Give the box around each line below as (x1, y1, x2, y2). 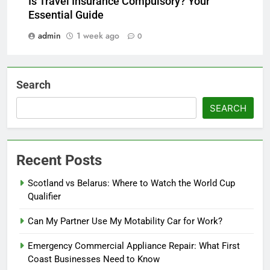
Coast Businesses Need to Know (28, 254, 162, 265)
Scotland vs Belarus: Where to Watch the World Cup (28, 178, 235, 189)
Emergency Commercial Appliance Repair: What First (28, 240, 240, 252)
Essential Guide (28, 9, 104, 22)
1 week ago (77, 30, 119, 42)
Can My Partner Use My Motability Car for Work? (28, 216, 222, 227)
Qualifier (28, 191, 61, 202)
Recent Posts (16, 152, 102, 169)
